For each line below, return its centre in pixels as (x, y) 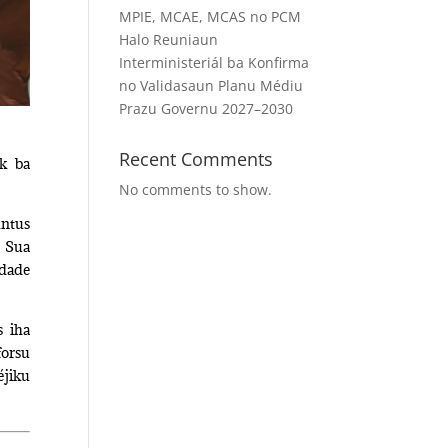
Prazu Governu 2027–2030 (206, 108)
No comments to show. (196, 189)
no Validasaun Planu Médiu (211, 85)
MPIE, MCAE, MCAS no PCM (210, 16)
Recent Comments (196, 159)
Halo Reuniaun (169, 39)
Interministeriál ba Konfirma (214, 62)
